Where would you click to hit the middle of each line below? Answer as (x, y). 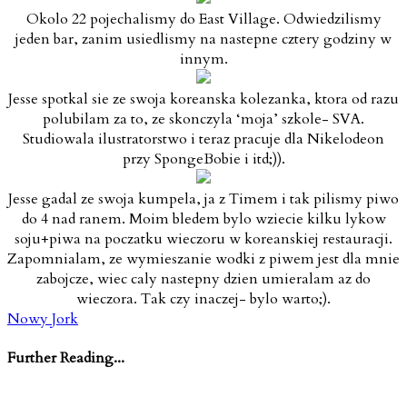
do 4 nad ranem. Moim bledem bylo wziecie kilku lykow (203, 218)
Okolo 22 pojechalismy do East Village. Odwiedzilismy (203, 19)
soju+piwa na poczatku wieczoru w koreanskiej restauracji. (203, 238)
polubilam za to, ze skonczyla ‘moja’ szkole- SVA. (203, 119)
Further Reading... (66, 358)
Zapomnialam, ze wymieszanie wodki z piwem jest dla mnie (203, 258)
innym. (203, 59)
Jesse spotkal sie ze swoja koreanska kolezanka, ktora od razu (203, 99)
